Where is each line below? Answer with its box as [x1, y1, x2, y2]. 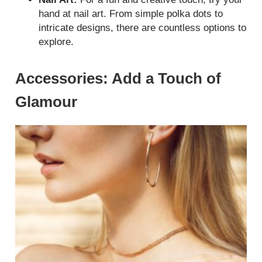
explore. [39, 36, 74, 48]
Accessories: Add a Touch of [15, 70, 222, 88]
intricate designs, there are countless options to [39, 22, 247, 34]
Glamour [15, 93, 78, 111]
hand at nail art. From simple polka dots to [39, 8, 223, 20]
